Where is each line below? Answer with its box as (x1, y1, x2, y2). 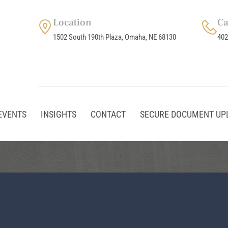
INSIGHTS (41, 108, 76, 120)
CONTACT (91, 108, 126, 120)
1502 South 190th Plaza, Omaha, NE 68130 (52, 33, 176, 42)
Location (52, 16, 92, 28)
